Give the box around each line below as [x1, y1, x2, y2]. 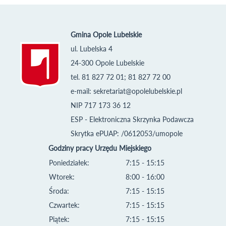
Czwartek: [49, 200, 80, 209]
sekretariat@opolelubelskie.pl [93, 86, 182, 95]
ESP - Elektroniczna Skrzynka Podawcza [70, 115, 194, 124]
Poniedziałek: [49, 158, 89, 167]
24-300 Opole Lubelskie [70, 58, 144, 67]
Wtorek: [49, 172, 75, 181]
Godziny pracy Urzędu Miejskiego [48, 143, 151, 152]
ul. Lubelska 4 [70, 44, 112, 53]
